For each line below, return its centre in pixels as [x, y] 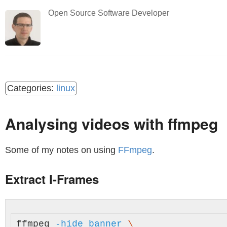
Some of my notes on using [62, 150]
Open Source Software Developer [109, 13]
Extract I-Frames [52, 179]
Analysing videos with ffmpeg [111, 123]
